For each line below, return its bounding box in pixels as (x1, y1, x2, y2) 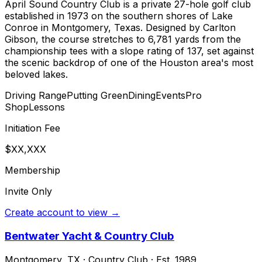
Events (156, 89, 185, 102)
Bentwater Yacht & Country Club (5, 229, 174, 243)
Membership (5, 164, 60, 177)
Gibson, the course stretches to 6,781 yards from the (5, 33, 241, 46)
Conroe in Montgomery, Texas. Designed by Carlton (5, 22, 236, 34)
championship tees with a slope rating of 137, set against (5, 45, 254, 57)
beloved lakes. (5, 68, 68, 81)
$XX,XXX (5, 143, 46, 156)
